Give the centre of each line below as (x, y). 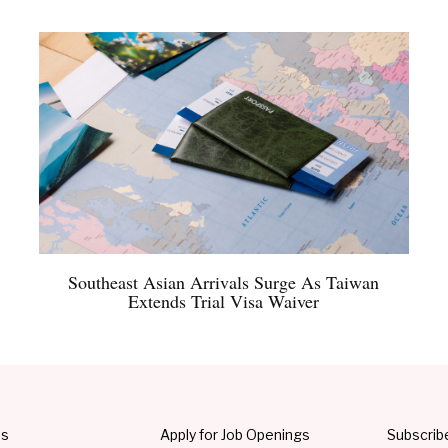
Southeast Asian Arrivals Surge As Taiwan (224, 282)
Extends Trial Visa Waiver (224, 301)
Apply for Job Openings (235, 435)
